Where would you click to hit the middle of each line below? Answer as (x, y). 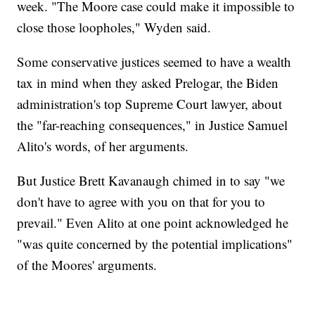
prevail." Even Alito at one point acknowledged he (153, 223)
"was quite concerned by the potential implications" (155, 244)
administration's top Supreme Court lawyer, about (150, 104)
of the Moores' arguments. (87, 265)
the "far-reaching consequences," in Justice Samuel (153, 125)
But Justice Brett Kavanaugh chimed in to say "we (151, 181)
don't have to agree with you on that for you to (141, 202)
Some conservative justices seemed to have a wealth (154, 62)
